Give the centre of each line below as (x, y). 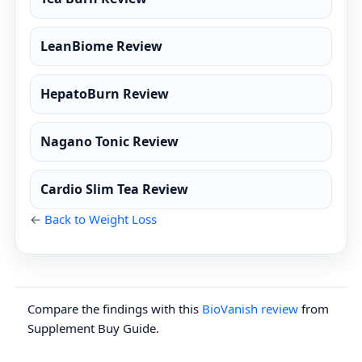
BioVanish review (250, 309)
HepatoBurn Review (105, 94)
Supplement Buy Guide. (93, 328)
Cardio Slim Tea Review (114, 189)
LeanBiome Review (101, 46)
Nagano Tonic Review (109, 141)
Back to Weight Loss (101, 219)
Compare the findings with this (115, 309)
